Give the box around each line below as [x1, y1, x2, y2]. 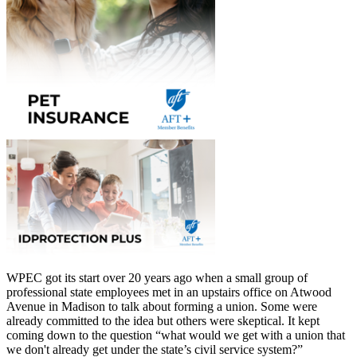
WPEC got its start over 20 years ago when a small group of [6, 271, 308, 285]
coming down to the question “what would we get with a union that [6, 328, 345, 343]
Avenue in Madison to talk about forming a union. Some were [6, 300, 317, 314]
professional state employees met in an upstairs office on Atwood [6, 285, 331, 300]
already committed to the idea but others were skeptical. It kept [6, 314, 320, 328]
